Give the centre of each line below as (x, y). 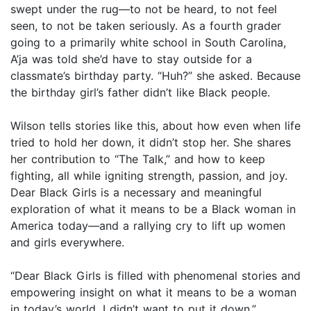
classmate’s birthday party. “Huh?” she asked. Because (155, 76)
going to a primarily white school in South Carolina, (148, 43)
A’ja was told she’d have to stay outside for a (131, 59)
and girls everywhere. (67, 243)
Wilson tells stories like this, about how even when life (155, 126)
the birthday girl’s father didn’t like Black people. (140, 93)
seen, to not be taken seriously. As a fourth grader (146, 26)
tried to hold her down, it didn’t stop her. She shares (151, 143)
